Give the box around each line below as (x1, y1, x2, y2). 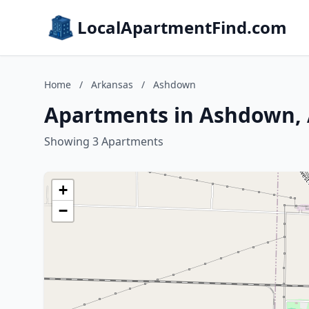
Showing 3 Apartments (44, 134, 163, 149)
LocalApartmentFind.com (77, 16, 287, 39)
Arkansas (91, 78, 133, 91)
